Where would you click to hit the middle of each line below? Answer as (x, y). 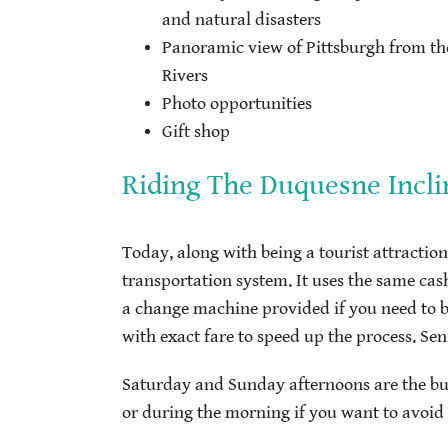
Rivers (185, 76)
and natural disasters (241, 20)
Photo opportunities (237, 104)
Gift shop (196, 132)
